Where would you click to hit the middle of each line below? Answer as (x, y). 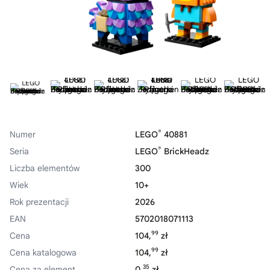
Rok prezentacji (39, 202)
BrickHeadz (185, 151)
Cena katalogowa (43, 253)
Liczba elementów (45, 168)
